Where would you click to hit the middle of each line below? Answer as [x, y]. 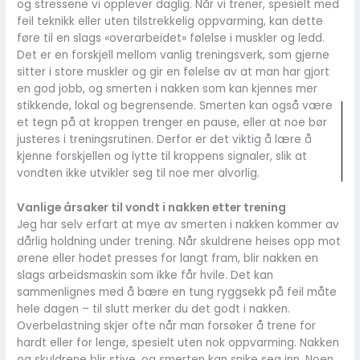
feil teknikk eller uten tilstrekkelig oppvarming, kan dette [170, 22]
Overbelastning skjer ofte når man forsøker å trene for [167, 325]
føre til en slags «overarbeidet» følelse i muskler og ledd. [171, 39]
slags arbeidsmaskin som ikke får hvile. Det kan [145, 275]
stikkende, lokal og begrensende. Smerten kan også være [175, 106]
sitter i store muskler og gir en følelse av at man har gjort [174, 72]
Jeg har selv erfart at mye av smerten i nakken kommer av [178, 224]
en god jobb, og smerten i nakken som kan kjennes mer [168, 89]
